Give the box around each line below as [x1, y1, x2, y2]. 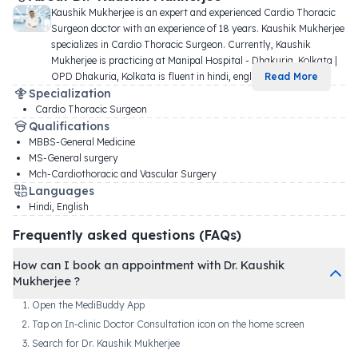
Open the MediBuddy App [32, 298, 145, 311]
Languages [29, 183, 94, 198]
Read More [265, 70, 318, 82]
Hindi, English [29, 200, 89, 213]
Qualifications [29, 118, 109, 133]
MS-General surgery [29, 151, 118, 164]
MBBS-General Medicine [29, 135, 135, 148]
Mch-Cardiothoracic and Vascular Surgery [29, 167, 217, 180]
